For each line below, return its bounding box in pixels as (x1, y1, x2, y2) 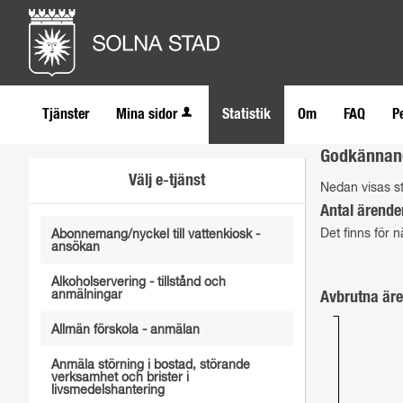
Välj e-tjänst (129, 173, 205, 189)
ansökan (50, 241, 100, 254)
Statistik (222, 107, 271, 121)
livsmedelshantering (50, 384, 165, 397)
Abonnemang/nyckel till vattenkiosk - (50, 228, 260, 241)
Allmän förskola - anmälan (50, 324, 200, 336)
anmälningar (50, 289, 122, 301)
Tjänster (42, 107, 89, 121)
